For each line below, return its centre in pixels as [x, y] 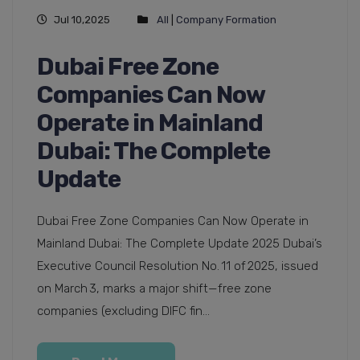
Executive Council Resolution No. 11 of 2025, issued [178, 266]
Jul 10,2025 [82, 20]
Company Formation [226, 20]
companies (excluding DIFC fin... [123, 311]
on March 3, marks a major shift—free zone [154, 289]
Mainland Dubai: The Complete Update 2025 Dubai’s [180, 244]
